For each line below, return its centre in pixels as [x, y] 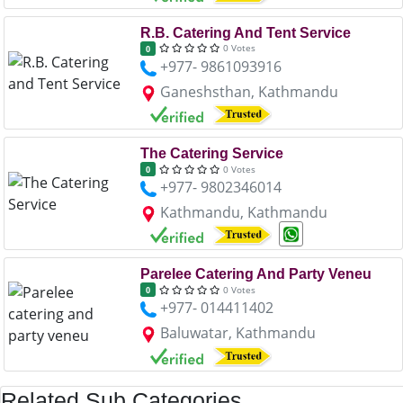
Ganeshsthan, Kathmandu [249, 91]
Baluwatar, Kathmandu [237, 333]
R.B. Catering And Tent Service [245, 32]
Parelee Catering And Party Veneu [255, 274]
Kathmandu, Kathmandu [243, 213]
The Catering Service [211, 154]
